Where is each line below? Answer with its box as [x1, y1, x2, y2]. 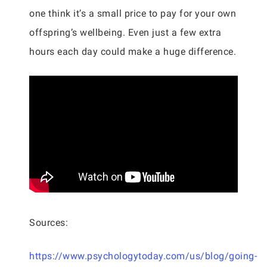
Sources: [29, 217, 68, 228]
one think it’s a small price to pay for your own [29, 8, 236, 19]
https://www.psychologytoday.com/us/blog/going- [29, 250, 257, 262]
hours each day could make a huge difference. [29, 46, 236, 57]
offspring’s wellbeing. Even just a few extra [29, 27, 221, 38]
